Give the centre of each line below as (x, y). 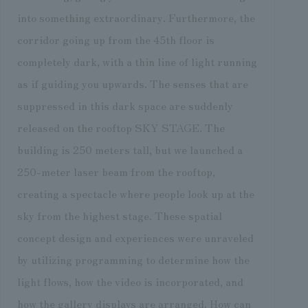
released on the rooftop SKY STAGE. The (121, 128)
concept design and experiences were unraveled (135, 238)
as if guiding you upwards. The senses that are (132, 84)
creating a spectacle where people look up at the (135, 194)
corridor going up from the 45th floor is (115, 40)
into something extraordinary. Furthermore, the (136, 18)
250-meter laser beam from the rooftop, (116, 172)
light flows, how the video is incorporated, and (130, 282)
